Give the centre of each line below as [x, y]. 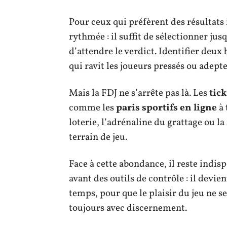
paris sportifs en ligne [166, 108]
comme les [92, 108]
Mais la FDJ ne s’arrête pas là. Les [139, 93]
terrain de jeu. [98, 137]
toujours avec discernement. [128, 208]
